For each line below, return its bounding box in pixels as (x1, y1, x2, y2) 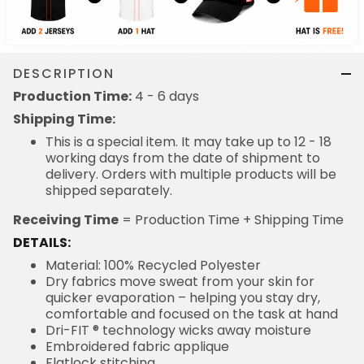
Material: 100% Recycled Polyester (45, 255, 261, 275)
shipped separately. (45, 180, 172, 200)
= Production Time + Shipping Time (119, 210, 344, 229)
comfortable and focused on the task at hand (45, 304, 338, 323)
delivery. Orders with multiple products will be (45, 164, 336, 184)
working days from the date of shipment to (45, 148, 320, 167)
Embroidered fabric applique (45, 336, 229, 356)
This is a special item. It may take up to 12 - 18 (45, 132, 331, 151)
